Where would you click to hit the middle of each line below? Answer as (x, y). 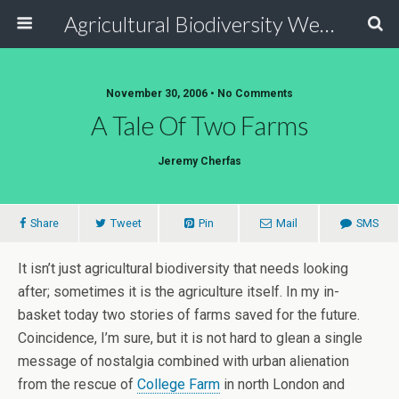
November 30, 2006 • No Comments (199, 94)
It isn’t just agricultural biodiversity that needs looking (183, 269)
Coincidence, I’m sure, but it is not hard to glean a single (190, 338)
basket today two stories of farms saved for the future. (189, 315)
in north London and (282, 384)
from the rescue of (77, 384)
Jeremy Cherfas (199, 161)
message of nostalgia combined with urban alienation (183, 361)
